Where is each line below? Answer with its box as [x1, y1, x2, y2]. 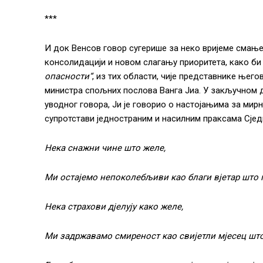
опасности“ [45, 70, 92, 82]
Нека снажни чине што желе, [45, 142, 166, 153]
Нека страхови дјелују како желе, [45, 201, 183, 212]
